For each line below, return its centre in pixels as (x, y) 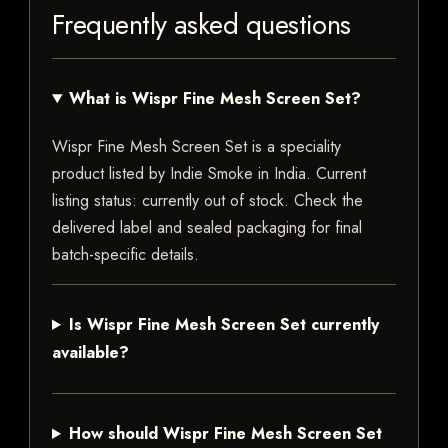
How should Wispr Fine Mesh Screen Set (225, 434)
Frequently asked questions (201, 25)
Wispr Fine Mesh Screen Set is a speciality (196, 147)
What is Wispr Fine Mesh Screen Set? (214, 99)
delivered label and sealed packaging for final (207, 228)
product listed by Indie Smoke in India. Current (209, 174)
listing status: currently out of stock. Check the (207, 201)
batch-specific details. (125, 255)
